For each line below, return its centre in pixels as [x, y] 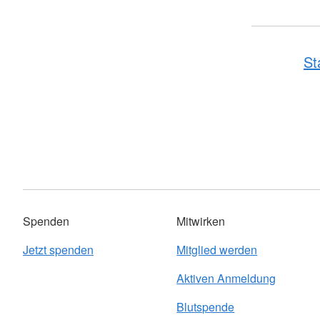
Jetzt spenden [58, 250]
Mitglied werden [217, 250]
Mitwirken [201, 221]
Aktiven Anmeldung [226, 278]
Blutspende [206, 307]
